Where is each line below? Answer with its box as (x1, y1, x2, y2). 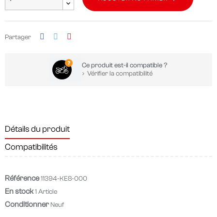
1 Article (35, 188, 57, 196)
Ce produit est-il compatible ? (82, 62, 167, 70)
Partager (5, 33, 31, 42)
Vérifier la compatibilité (86, 70, 153, 78)
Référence (5, 174, 39, 183)
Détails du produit (5, 124, 70, 135)
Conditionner (5, 200, 49, 209)
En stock (5, 187, 33, 196)
